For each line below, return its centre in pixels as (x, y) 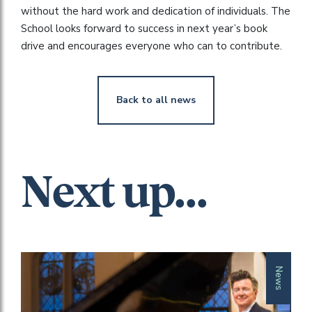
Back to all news (156, 100)
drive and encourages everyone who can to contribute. (151, 46)
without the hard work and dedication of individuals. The (156, 11)
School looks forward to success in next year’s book (144, 28)
